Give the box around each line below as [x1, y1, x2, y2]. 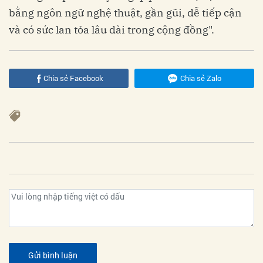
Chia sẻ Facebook [43, 72, 103, 83]
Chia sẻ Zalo [180, 72, 221, 83]
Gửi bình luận [28, 249, 77, 261]
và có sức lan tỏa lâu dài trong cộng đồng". [9, 22, 214, 36]
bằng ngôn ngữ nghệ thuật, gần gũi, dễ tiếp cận [9, 5, 242, 19]
